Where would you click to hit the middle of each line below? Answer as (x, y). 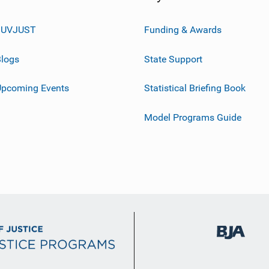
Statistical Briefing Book (195, 88)
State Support (173, 59)
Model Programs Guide (193, 117)
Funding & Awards (183, 29)
